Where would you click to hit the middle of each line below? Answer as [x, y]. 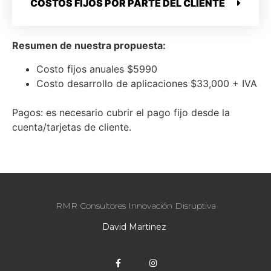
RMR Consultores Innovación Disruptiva [135, 205]
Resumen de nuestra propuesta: [89, 46]
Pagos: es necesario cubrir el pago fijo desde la [121, 112]
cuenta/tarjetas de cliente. [72, 127]
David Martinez [135, 227]
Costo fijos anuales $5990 [97, 69]
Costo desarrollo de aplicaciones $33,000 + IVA [147, 83]
